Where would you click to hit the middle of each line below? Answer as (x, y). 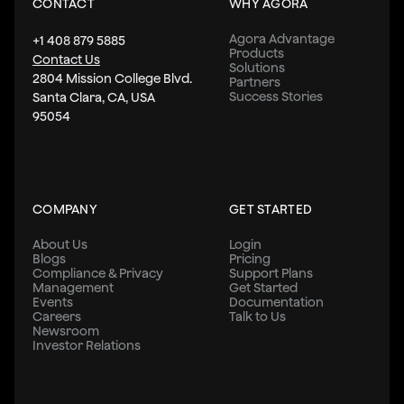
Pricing (250, 259)
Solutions (257, 67)
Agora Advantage (282, 38)
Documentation (276, 303)
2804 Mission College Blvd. (112, 78)
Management (73, 288)
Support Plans (271, 274)
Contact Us (66, 59)
